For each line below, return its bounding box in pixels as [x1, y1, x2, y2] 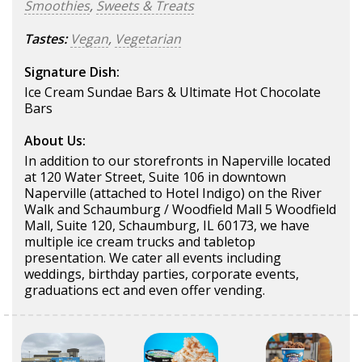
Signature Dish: [24, 63, 120, 81]
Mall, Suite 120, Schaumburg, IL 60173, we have [24, 217, 309, 234]
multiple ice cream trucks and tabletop [24, 233, 255, 250]
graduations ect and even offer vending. [24, 281, 265, 299]
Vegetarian [115, 30, 181, 48]
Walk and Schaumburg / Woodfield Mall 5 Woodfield [24, 200, 336, 218]
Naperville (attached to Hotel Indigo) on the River [24, 184, 322, 202]
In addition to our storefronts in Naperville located [24, 152, 330, 170]
